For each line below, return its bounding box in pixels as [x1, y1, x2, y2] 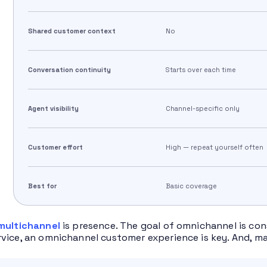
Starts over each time [166, 66, 237, 74]
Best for [27, 182, 57, 191]
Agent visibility [27, 104, 79, 113]
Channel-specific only [166, 104, 240, 113]
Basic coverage [166, 182, 218, 191]
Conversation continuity [27, 66, 111, 74]
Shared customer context [27, 27, 116, 36]
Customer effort [27, 143, 83, 152]
